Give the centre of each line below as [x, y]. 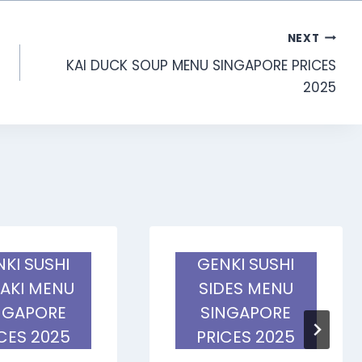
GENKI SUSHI [246, 264]
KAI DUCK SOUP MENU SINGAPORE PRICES [201, 66]
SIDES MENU [246, 288]
